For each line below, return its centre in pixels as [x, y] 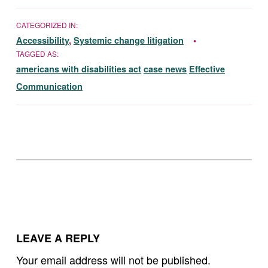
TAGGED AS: [37, 53]
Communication [49, 86]
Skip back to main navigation [40, 161]
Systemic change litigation [128, 40]
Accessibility [42, 40]
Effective [207, 68]
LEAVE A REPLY [58, 238]
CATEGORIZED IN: [47, 25]
